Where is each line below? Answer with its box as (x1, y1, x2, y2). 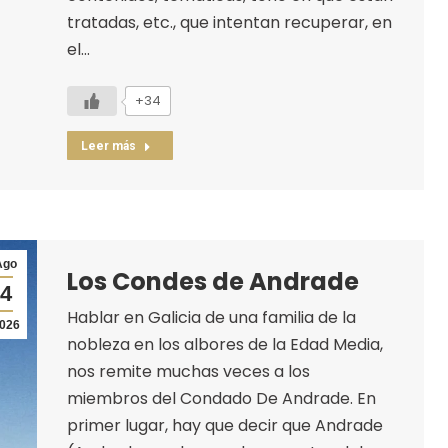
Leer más (80, 138, 136, 153)
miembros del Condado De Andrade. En (66, 386, 376, 410)
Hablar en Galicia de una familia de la (66, 305, 356, 329)
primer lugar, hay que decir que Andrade (66, 413, 383, 437)
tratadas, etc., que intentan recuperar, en (66, 10, 392, 34)
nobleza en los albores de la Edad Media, (66, 332, 383, 356)
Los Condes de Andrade (66, 264, 359, 298)
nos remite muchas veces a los (66, 359, 310, 383)
